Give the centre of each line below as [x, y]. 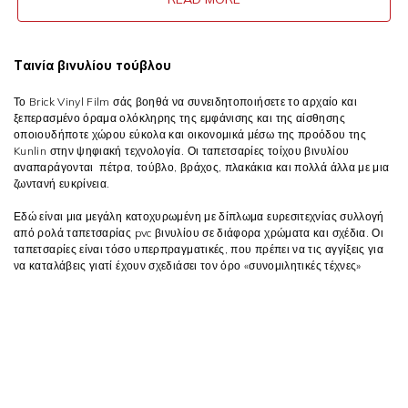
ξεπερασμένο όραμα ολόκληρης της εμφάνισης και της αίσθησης [179, 117]
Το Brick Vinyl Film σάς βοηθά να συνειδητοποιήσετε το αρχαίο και [186, 101]
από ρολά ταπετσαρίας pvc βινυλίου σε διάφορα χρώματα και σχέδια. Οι [199, 232]
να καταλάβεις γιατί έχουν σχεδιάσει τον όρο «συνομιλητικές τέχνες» [189, 265]
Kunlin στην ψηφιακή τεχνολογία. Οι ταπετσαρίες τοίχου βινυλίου [182, 150]
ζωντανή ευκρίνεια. [62, 183]
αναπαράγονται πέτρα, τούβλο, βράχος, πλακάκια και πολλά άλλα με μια [202, 167]
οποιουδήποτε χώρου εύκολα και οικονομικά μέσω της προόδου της [190, 134]
